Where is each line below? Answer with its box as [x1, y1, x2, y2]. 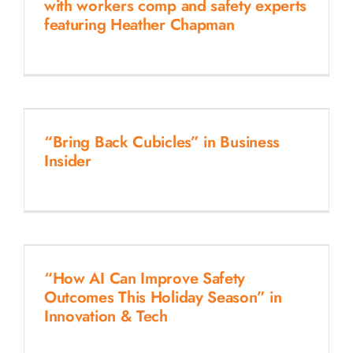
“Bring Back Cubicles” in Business [43, 130, 281, 154]
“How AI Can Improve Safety [43, 266, 246, 290]
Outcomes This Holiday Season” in [43, 285, 282, 309]
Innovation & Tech [43, 304, 168, 328]
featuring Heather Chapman [43, 13, 235, 36]
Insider [43, 149, 91, 173]
